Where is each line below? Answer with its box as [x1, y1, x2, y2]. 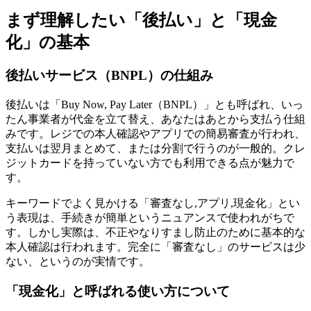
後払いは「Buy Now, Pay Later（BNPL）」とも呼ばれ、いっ [6, 99, 303, 111]
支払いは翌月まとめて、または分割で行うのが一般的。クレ [6, 142, 305, 155]
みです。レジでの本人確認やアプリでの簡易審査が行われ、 [6, 128, 305, 140]
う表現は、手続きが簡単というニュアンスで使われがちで [6, 212, 294, 224]
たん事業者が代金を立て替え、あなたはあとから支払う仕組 [6, 113, 305, 126]
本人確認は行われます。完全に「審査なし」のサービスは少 [6, 241, 305, 253]
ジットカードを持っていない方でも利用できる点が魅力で [6, 157, 294, 169]
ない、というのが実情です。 [6, 255, 150, 268]
